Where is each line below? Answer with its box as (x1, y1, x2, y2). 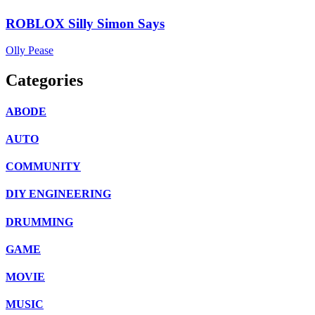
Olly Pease (6, 44, 53, 57)
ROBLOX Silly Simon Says (6, 15, 165, 31)
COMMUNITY (6, 160, 81, 173)
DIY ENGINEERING (6, 188, 111, 200)
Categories (6, 71, 83, 90)
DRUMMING (6, 215, 73, 228)
